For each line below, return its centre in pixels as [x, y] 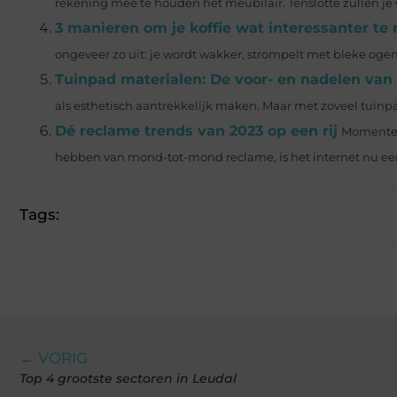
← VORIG [54, 358]
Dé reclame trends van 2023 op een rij [196, 130]
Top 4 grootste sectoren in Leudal [128, 378]
